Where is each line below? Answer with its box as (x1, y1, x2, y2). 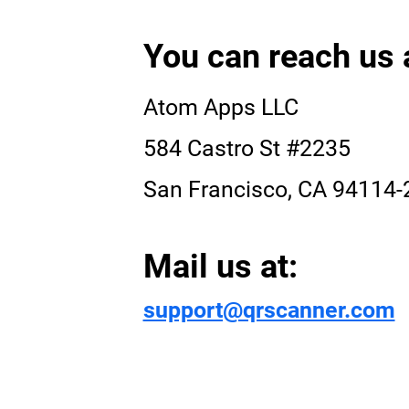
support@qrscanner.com (142, 297, 395, 324)
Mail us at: (142, 247, 298, 287)
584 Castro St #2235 (142, 135, 351, 163)
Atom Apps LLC (142, 94, 299, 121)
